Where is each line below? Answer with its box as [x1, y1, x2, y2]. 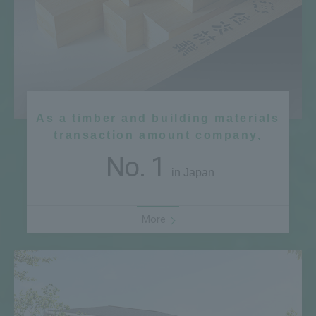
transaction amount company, [54, 129, 262, 142]
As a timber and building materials [36, 112, 280, 125]
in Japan [168, 166, 214, 179]
